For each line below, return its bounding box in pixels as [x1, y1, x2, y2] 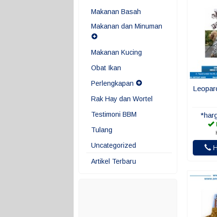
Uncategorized [91, 141, 136, 149]
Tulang [91, 126, 112, 134]
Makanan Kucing [91, 48, 142, 56]
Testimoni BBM [91, 110, 137, 118]
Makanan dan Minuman [91, 22, 162, 30]
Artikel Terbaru [91, 157, 136, 165]
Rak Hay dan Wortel [91, 95, 153, 103]
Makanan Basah [91, 8, 141, 15]
